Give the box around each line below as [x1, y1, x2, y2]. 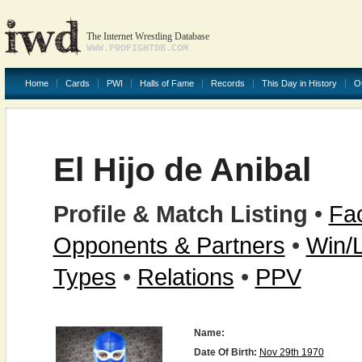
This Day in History [261, 78, 337, 88]
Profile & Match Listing [53, 200, 308, 227]
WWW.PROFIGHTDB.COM [86, 43, 188, 54]
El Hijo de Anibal [53, 151, 311, 188]
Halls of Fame [139, 78, 194, 88]
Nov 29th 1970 [259, 347, 324, 358]
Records [210, 78, 245, 88]
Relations [137, 263, 234, 290]
